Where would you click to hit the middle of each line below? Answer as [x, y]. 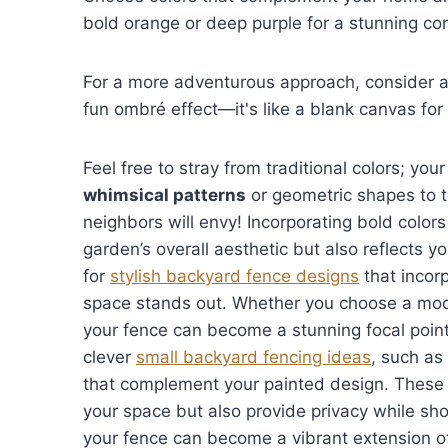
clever [109, 356]
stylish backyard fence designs [234, 275]
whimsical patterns [164, 194]
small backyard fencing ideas [253, 356]
